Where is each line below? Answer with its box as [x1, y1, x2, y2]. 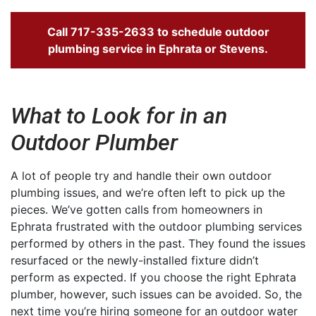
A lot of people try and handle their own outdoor [11, 169, 272, 183]
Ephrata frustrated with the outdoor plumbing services [11, 219, 302, 234]
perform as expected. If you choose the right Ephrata [11, 270, 296, 285]
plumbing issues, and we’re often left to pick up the [11, 186, 285, 200]
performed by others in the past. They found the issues [11, 236, 305, 251]
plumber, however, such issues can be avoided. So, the [11, 287, 302, 302]
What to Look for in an [11, 102, 227, 130]
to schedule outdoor [154, 25, 269, 39]
